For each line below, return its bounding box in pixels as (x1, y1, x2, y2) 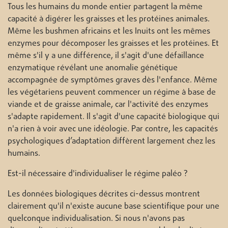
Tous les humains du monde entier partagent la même (8, 1, 203, 14)
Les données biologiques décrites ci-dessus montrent (8, 188, 200, 201)
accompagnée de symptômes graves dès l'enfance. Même (8, 74, 217, 87)
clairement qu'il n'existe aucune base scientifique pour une (8, 201, 219, 213)
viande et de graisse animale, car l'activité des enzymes (8, 99, 208, 111)
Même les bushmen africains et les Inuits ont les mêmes (8, 25, 210, 38)
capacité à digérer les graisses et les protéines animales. (8, 13, 210, 26)
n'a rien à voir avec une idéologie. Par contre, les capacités (8, 123, 218, 136)
